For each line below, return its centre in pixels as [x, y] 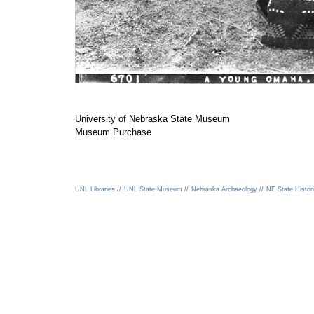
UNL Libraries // [98, 189]
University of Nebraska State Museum [152, 118]
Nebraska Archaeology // [227, 189]
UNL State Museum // [156, 189]
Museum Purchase [113, 132]
